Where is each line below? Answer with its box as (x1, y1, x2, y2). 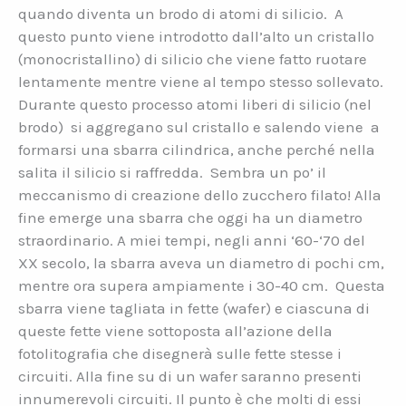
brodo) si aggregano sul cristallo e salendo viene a (18, 118, 380, 137)
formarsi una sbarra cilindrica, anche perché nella (18, 140, 375, 159)
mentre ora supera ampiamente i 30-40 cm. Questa (18, 276, 385, 295)
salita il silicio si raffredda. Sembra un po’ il (18, 163, 326, 182)
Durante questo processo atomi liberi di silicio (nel (18, 95, 372, 114)
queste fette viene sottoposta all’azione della (18, 322, 333, 341)
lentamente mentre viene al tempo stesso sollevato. (18, 72, 387, 92)
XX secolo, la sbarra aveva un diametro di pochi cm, (18, 254, 384, 273)
